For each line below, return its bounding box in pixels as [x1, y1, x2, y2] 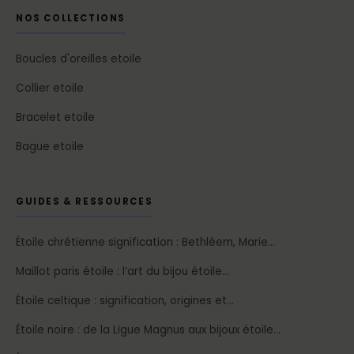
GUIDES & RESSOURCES [16, 195, 153, 209]
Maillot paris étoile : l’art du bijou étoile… [16, 264, 229, 280]
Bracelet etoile [16, 110, 95, 126]
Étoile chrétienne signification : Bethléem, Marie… [16, 235, 275, 250]
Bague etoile [16, 139, 84, 155]
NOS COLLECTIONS [16, 12, 126, 25]
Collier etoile [16, 81, 84, 96]
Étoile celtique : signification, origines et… [16, 293, 234, 309]
